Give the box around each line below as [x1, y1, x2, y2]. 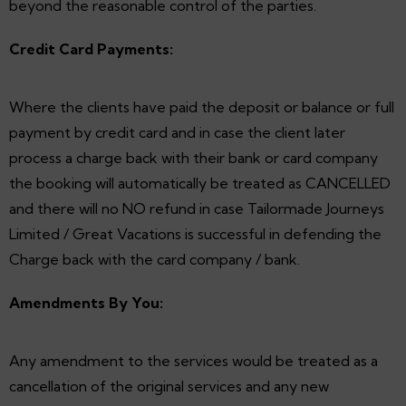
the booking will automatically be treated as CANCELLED [9, 173, 391, 192]
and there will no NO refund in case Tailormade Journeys [9, 198, 384, 217]
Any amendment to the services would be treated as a [9, 351, 378, 370]
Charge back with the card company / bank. [9, 249, 300, 268]
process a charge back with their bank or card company [9, 148, 378, 167]
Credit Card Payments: [9, 39, 173, 58]
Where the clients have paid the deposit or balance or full [9, 97, 394, 116]
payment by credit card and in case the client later [9, 122, 345, 141]
